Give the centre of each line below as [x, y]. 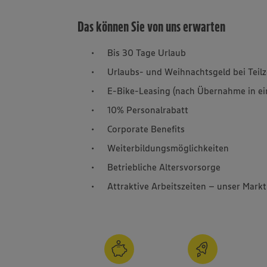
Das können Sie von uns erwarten [152, 27]
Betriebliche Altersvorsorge [164, 167]
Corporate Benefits [146, 129]
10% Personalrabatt [148, 110]
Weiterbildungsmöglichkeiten [168, 148]
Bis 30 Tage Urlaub [147, 52]
